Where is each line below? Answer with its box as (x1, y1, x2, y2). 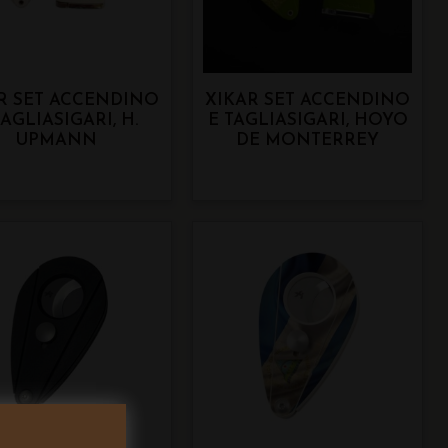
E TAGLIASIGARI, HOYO (207, 112, 408, 130)
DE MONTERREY (236, 132, 380, 150)
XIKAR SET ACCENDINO (205, 92, 411, 110)
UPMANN (15, 132, 98, 150)
